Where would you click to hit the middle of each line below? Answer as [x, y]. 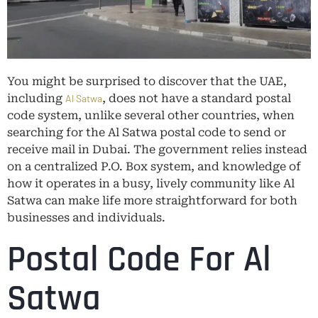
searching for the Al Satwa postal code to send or [147, 132]
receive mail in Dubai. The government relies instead [157, 149]
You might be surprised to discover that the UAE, [147, 81]
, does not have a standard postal [197, 98]
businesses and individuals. [86, 217]
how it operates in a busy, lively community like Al [151, 183]
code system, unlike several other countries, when [151, 115]
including [36, 98]
